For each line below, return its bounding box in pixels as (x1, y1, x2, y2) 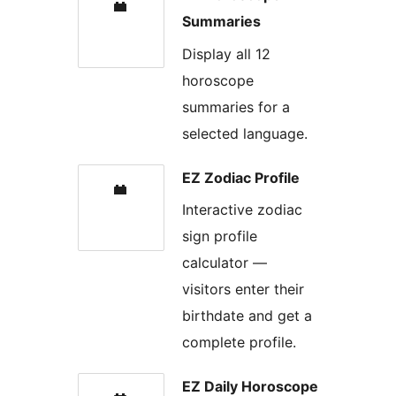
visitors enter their (182, 279, 304, 298)
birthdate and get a (182, 306, 312, 324)
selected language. (182, 124, 308, 142)
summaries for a (182, 97, 290, 116)
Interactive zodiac (182, 200, 302, 218)
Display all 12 (182, 44, 270, 63)
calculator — (182, 253, 267, 271)
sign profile (182, 226, 257, 245)
